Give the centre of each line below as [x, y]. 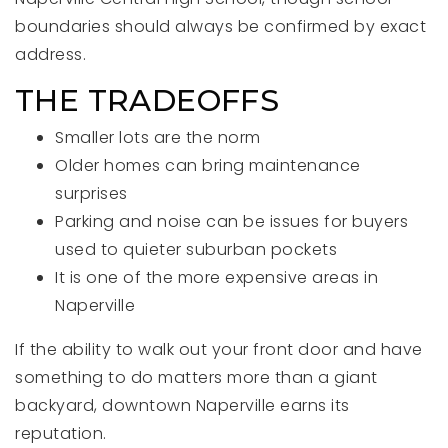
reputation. [61, 433]
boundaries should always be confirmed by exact [220, 26]
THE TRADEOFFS [147, 100]
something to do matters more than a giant [196, 377]
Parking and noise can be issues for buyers [231, 221]
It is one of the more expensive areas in [216, 277]
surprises [91, 193]
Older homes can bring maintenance [208, 165]
